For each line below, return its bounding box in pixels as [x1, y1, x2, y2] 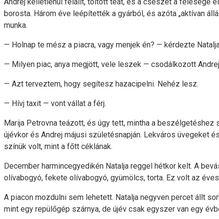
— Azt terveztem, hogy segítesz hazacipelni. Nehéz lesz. [4, 79, 198, 89]
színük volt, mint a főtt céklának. [4, 142, 112, 152]
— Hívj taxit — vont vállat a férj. [4, 99, 106, 109]
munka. [4, 21, 27, 30]
